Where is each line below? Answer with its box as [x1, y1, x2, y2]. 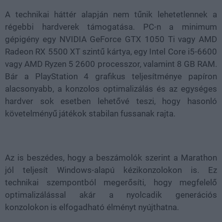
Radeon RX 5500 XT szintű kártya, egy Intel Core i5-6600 [5, 47, 217, 56]
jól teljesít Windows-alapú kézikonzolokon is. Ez [5, 165, 217, 175]
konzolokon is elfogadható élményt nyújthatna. [5, 202, 179, 212]
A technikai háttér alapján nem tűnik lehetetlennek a [5, 9, 217, 19]
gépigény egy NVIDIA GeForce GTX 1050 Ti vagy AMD [5, 34, 217, 44]
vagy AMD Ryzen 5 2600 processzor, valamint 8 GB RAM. [5, 59, 217, 69]
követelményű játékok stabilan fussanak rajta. [5, 109, 175, 118]
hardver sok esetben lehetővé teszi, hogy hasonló [5, 96, 217, 106]
